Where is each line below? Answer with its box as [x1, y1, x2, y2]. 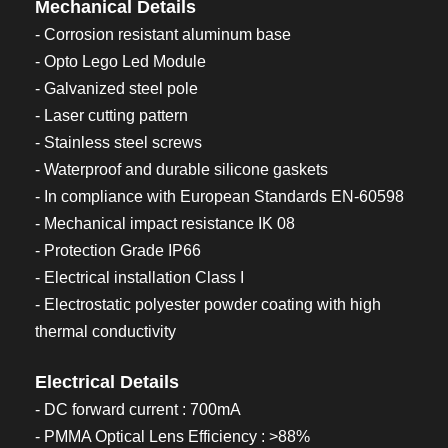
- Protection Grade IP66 [35, 242, 201, 259]
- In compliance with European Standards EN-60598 [35, 188, 404, 205]
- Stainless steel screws [35, 134, 202, 151]
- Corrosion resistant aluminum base [35, 26, 291, 43]
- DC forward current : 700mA [35, 401, 241, 418]
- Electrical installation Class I [35, 269, 244, 286]
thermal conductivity [35, 323, 176, 340]
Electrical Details [35, 372, 179, 392]
